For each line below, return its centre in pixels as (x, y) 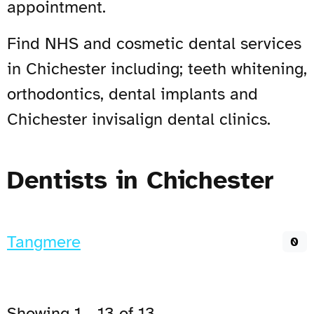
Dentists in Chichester (140, 180)
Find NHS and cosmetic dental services (154, 43)
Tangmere (44, 241)
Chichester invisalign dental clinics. (139, 119)
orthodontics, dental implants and (132, 94)
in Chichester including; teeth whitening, (157, 68)
